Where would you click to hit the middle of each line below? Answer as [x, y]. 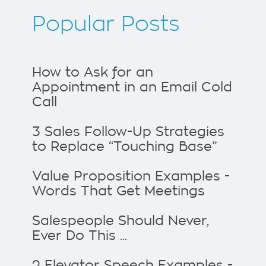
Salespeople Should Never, [121, 221]
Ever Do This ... [80, 236]
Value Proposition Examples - [131, 177]
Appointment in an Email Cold [132, 88]
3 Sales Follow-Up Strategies [128, 132]
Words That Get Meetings [118, 191]
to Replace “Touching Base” [124, 147]
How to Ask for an [93, 73]
